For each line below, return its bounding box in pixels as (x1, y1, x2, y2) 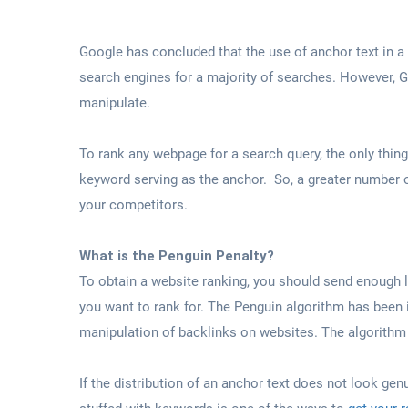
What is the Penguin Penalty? (79, 247, 274, 264)
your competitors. (79, 196, 188, 213)
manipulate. (79, 94, 150, 111)
